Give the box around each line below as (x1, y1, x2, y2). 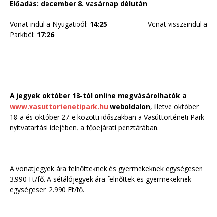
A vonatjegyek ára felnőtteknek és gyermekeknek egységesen (10, 164, 203, 173)
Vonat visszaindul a (107, 19, 207, 29)
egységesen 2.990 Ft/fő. (10, 185, 84, 195)
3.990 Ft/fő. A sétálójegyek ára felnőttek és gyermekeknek (10, 174, 191, 184)
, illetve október (150, 102, 199, 111)
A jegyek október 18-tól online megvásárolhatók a (10, 91, 186, 101)
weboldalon (108, 102, 150, 111)
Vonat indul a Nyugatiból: (10, 19, 90, 29)
